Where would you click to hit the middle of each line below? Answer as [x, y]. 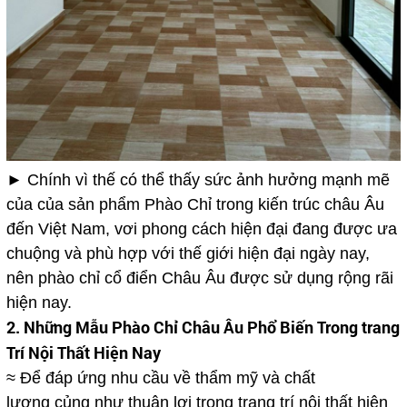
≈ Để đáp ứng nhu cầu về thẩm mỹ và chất [160, 378]
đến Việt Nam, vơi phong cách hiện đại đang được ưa [201, 229]
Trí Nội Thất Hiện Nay [83, 353]
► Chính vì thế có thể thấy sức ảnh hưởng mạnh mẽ [198, 180]
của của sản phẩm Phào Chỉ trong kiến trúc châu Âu [195, 205]
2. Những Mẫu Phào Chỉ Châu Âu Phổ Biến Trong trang [203, 328]
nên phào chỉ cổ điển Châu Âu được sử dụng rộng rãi [199, 278]
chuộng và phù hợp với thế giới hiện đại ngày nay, [188, 254]
